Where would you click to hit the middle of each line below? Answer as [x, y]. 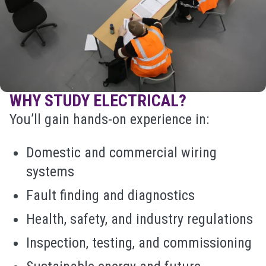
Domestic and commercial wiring [121, 153]
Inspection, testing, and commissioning [139, 243]
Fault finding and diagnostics [110, 195]
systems [50, 172]
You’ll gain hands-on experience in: [109, 119]
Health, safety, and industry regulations [140, 219]
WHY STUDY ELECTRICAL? [98, 101]
